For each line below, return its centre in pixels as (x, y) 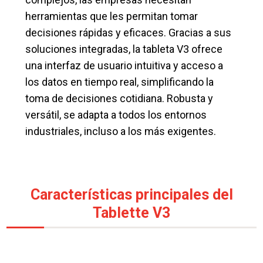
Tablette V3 (131, 213)
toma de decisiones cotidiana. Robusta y (119, 98)
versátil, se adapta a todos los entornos (116, 114)
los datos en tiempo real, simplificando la (120, 82)
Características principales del (131, 195)
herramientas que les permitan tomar (112, 16)
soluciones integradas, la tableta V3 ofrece (124, 49)
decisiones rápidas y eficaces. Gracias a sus (129, 32)
